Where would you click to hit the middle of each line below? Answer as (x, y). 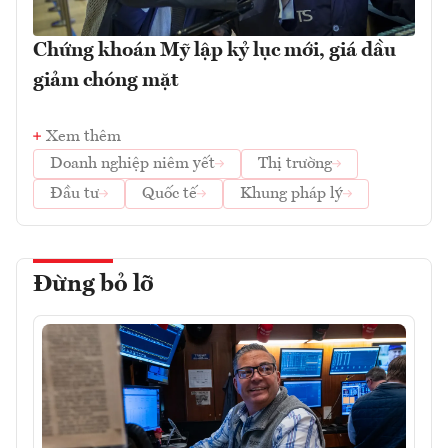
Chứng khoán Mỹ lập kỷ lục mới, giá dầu (214, 50)
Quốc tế (169, 193)
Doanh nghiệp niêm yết (132, 163)
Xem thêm (83, 136)
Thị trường (295, 163)
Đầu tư (74, 193)
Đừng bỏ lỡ (93, 284)
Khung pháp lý (291, 193)
